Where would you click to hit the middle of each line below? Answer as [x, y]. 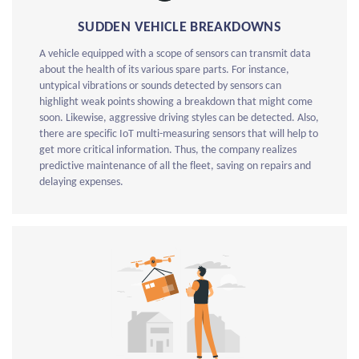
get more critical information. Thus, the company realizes [168, 151]
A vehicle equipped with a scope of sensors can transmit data [175, 54]
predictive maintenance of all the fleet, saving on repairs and [175, 167]
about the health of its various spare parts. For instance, [164, 71]
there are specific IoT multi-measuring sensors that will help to [179, 135]
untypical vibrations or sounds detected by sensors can [160, 87]
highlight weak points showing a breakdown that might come [176, 103]
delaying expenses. [81, 183]
